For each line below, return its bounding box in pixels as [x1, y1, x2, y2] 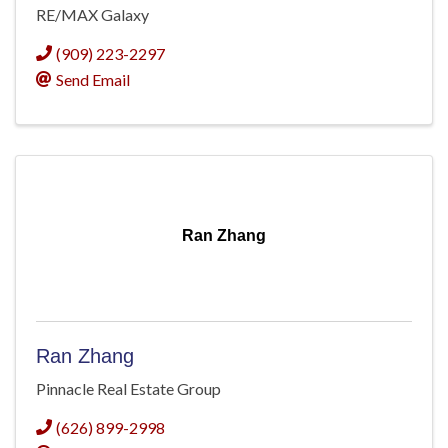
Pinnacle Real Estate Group [36, 379, 221, 399]
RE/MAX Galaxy [36, 5, 149, 25]
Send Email [56, 70, 130, 90]
